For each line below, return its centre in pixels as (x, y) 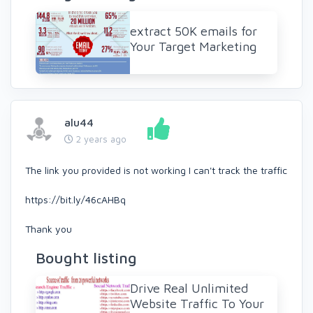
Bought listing (86, 257)
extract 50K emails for (194, 31)
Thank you (49, 228)
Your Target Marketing (193, 46)
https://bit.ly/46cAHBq (75, 199)
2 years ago (100, 139)
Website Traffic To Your (197, 303)
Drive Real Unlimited (189, 288)
